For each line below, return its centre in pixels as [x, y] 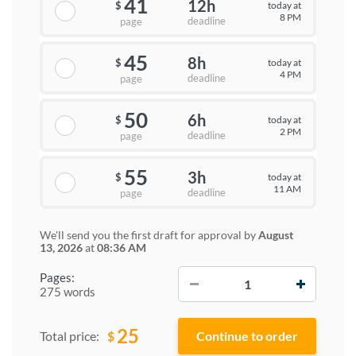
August [276, 235]
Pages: [57, 277]
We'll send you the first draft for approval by [149, 235]
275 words [68, 291]
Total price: [70, 336]
